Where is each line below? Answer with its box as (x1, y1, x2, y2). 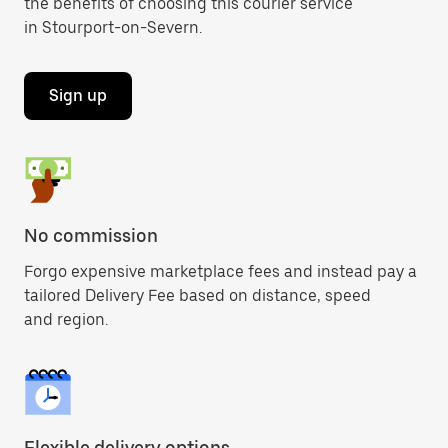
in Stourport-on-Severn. (24, 18, 202, 37)
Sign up (49, 86, 107, 105)
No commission (24, 225, 158, 246)
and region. (24, 310, 108, 329)
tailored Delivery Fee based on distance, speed (24, 286, 371, 305)
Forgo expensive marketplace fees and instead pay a (24, 262, 417, 281)
